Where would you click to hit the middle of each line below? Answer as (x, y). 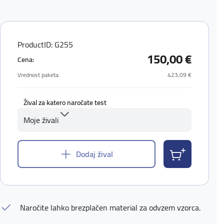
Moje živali (41, 120)
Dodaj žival (95, 154)
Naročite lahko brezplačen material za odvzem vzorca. (110, 207)
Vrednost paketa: (39, 75)
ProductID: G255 (45, 44)
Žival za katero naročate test (65, 102)
